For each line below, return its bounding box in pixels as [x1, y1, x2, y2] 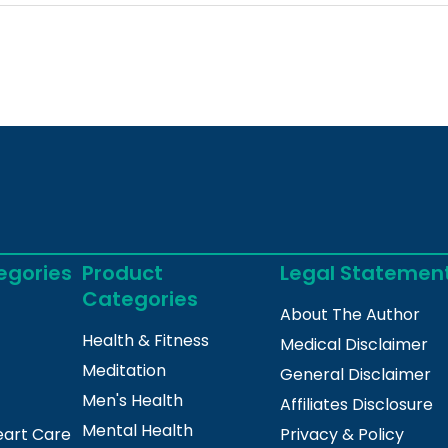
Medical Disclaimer [280, 333, 429, 357]
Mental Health [81, 419, 193, 443]
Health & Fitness [81, 329, 209, 353]
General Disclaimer [280, 363, 432, 387]
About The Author [280, 303, 421, 327]
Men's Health [81, 389, 183, 413]
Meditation [81, 359, 166, 383]
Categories [81, 285, 198, 314]
